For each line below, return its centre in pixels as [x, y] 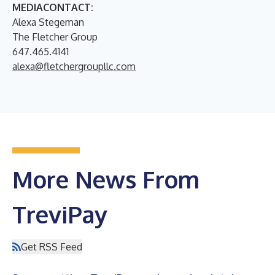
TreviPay [60, 214]
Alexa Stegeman [48, 22]
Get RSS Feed [52, 246]
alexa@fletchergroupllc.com [74, 66]
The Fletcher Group [55, 37]
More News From [106, 179]
